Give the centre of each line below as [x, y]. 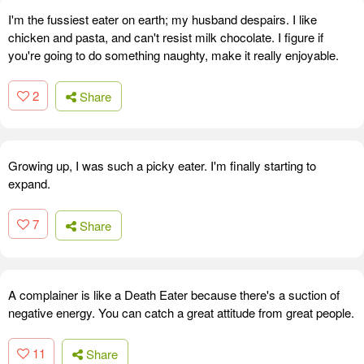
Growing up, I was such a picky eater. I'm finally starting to [162, 166]
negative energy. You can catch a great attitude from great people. [181, 312]
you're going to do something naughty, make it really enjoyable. [173, 54]
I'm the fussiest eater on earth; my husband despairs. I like [162, 19]
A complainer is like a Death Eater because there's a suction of [174, 294]
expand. [29, 184]
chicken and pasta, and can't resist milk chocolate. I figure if [166, 37]
